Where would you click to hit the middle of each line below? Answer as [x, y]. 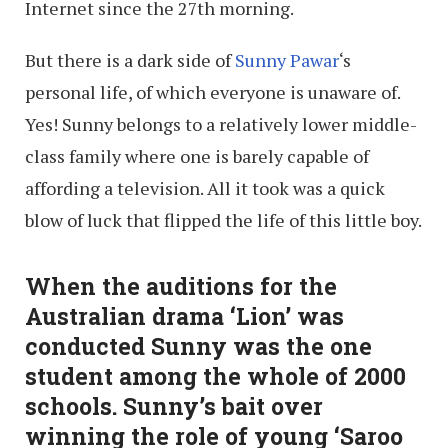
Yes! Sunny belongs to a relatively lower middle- [221, 124]
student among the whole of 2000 [215, 376]
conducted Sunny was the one [198, 346]
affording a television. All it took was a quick [205, 188]
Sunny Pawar [287, 60]
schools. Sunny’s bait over [174, 406]
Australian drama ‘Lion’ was [184, 316]
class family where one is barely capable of [197, 156]
